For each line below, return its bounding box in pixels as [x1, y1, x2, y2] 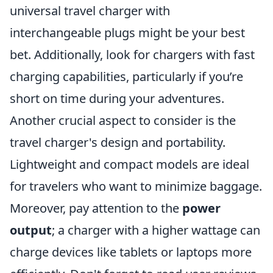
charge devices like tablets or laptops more [10, 244, 252, 260]
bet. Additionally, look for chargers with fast [10, 46, 255, 63]
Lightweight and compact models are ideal [10, 156, 249, 172]
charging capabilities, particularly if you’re [10, 68, 243, 85]
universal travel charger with [10, 2, 170, 19]
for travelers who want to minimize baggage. [10, 178, 262, 194]
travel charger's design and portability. [10, 134, 225, 151]
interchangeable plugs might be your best [10, 24, 245, 41]
